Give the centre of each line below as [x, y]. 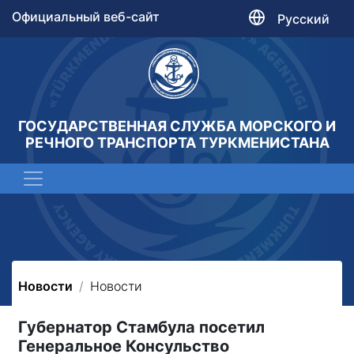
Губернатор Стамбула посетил [141, 327]
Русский [303, 19]
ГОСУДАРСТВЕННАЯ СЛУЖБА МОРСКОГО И [177, 126]
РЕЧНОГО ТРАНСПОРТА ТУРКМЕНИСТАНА [177, 143]
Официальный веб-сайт [86, 17]
